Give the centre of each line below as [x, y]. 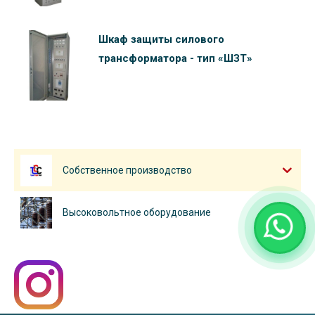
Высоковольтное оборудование [137, 213]
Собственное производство [127, 171]
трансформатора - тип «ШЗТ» [175, 59]
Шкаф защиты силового [161, 40]
